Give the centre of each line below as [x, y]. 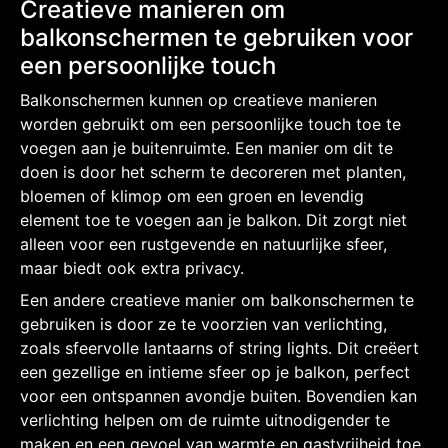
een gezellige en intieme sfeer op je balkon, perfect [215, 371]
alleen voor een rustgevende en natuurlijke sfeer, [203, 243]
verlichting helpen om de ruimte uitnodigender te [205, 419]
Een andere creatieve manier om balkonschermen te [217, 299]
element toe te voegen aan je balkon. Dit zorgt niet [213, 219]
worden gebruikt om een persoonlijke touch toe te [210, 123]
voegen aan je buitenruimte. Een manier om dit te [206, 147]
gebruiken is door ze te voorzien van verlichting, [203, 323]
